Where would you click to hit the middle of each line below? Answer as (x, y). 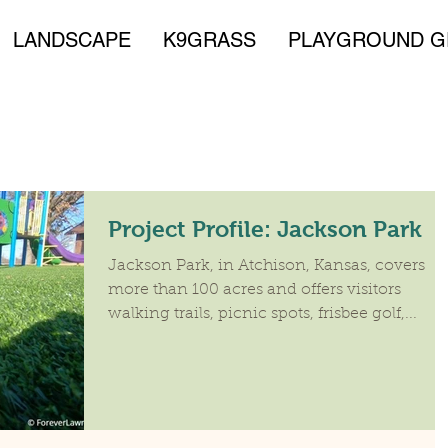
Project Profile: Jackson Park (265, 229)
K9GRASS (209, 40)
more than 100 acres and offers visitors (254, 290)
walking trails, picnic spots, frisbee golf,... (262, 314)
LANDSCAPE (72, 40)
